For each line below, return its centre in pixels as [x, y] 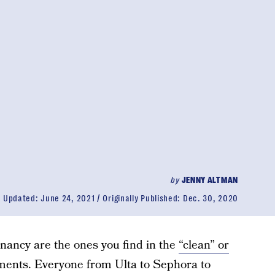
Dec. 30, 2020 [210, 198]
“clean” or [203, 245]
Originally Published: [143, 198]
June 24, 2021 [68, 198]
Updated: [22, 198]
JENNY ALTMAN [210, 180]
